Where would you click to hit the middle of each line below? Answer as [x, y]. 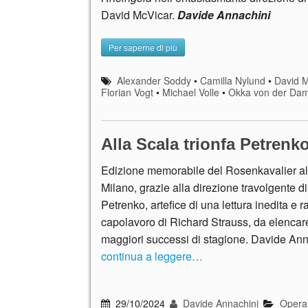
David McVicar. [139, 15]
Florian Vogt [127, 92]
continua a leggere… [152, 256]
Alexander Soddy [154, 80]
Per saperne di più [143, 47]
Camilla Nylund [233, 80]
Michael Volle [191, 92]
